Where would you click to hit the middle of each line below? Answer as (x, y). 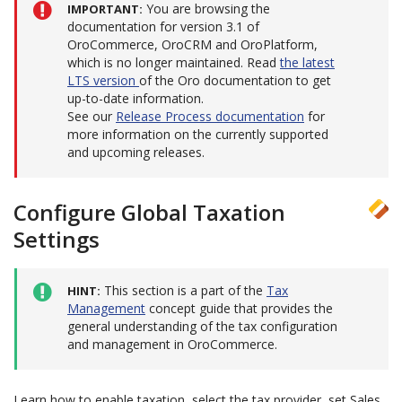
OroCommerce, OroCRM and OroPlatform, (192, 44)
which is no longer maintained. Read (174, 62)
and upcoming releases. (136, 152)
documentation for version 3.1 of (163, 26)
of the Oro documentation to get (235, 80)
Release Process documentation (210, 116)
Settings (57, 239)
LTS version (103, 80)
